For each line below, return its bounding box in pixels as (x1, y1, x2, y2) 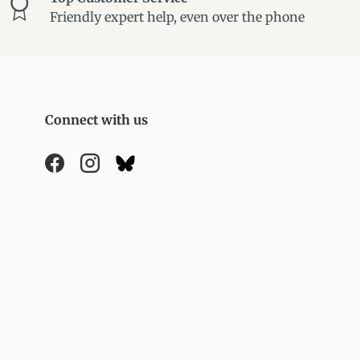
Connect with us (45, 112, 148, 129)
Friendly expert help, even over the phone (49, 9, 305, 26)
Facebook (53, 163, 112, 180)
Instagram (88, 163, 155, 180)
